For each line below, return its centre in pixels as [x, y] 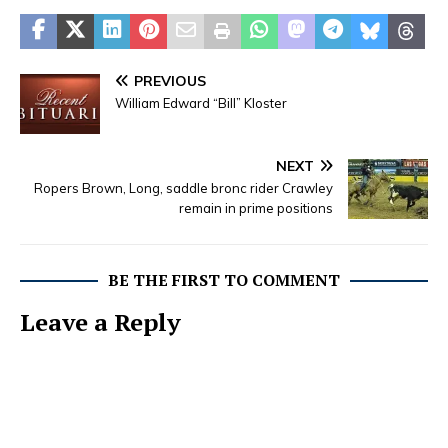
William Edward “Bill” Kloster [201, 102]
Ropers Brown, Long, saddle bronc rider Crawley [183, 187]
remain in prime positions [256, 207]
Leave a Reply [100, 321]
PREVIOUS [170, 80]
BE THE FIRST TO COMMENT [224, 279]
